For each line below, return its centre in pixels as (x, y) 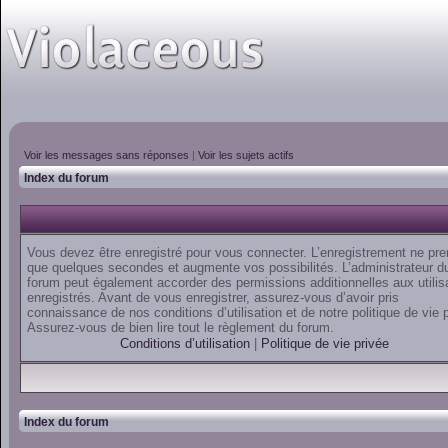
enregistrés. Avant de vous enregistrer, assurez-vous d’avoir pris (213, 297)
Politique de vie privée (325, 343)
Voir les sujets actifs (246, 155)
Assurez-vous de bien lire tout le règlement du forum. (180, 327)
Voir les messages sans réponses (106, 155)
